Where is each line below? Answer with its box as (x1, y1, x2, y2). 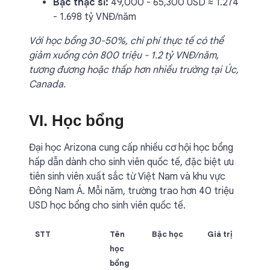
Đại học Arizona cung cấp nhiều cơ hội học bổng (29, 142, 233, 154)
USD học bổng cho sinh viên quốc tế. (29, 199, 186, 212)
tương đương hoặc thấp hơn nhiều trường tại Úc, (29, 64, 239, 76)
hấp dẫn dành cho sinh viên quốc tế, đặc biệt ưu (29, 156, 234, 168)
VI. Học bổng (29, 111, 124, 130)
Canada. (29, 78, 66, 90)
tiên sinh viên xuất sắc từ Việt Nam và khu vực (29, 171, 225, 183)
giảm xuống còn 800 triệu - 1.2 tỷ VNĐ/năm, (29, 49, 219, 61)
